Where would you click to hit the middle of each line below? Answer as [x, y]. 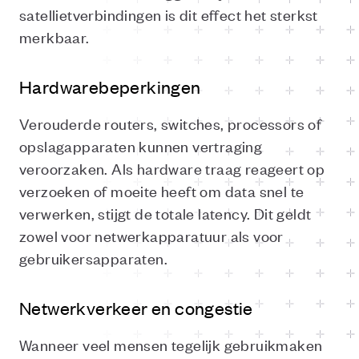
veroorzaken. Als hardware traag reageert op [172, 168]
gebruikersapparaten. [93, 258]
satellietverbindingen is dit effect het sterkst [169, 14]
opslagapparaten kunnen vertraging [141, 145]
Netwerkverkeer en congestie [136, 308]
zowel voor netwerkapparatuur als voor [151, 235]
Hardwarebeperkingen [110, 87]
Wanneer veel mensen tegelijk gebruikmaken [171, 344]
